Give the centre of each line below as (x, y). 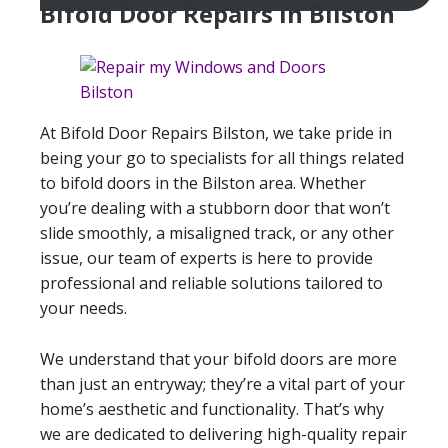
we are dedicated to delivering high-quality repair (223, 433)
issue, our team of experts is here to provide (206, 257)
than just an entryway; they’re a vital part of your (222, 383)
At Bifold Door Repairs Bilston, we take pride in (216, 132)
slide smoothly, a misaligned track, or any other (217, 232)
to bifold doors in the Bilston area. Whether (203, 182)
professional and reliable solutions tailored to (211, 282)
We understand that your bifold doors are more (218, 358)
